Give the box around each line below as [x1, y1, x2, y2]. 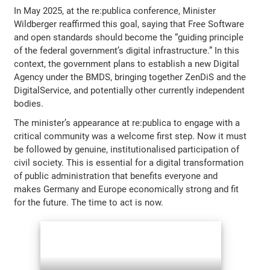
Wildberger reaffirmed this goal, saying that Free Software [14, 18, 245, 30]
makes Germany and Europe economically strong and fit [14, 183, 239, 195]
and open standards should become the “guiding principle [14, 31, 244, 43]
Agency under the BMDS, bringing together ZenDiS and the [14, 71, 246, 83]
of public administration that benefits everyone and [14, 170, 218, 181]
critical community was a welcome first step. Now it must [14, 130, 247, 142]
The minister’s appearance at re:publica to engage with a [14, 117, 240, 128]
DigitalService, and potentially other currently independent [14, 84, 245, 96]
